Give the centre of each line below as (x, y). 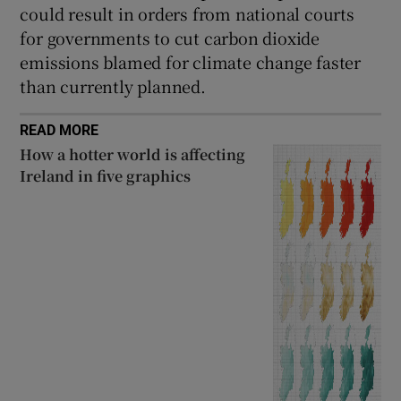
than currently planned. (113, 85)
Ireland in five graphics (106, 175)
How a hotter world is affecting (133, 154)
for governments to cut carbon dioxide (170, 37)
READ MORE (60, 129)
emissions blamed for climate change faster (191, 61)
